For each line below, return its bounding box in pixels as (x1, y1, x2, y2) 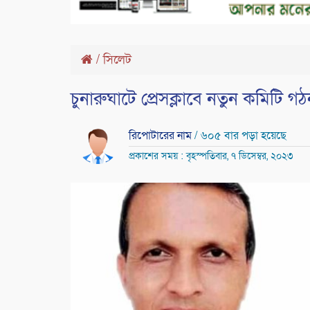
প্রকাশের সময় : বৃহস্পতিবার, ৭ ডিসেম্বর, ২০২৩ (128, 149, 293, 163)
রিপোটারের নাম (128, 128, 194, 144)
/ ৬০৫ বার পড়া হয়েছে (194, 128, 286, 144)
